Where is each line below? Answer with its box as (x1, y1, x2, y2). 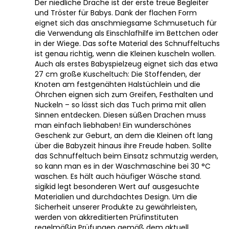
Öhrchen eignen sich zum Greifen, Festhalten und (35, 89, 213, 100)
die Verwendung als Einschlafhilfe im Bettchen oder (35, 28, 218, 38)
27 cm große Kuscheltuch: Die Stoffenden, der (35, 68, 201, 79)
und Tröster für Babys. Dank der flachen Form (35, 7, 197, 18)
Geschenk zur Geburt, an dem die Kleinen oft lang (35, 130, 213, 141)
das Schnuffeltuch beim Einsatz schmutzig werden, (35, 150, 218, 161)
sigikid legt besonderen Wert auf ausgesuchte (35, 181, 199, 192)
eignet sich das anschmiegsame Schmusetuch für (35, 17, 217, 28)
